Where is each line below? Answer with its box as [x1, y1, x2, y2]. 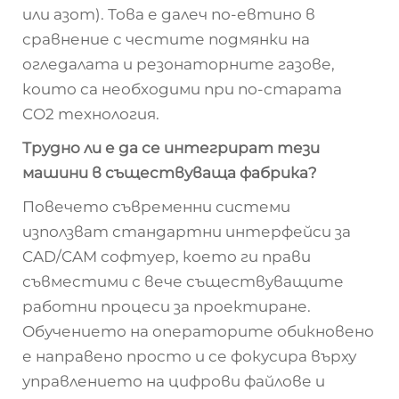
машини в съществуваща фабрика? [22, 164, 317, 182]
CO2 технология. [22, 105, 159, 123]
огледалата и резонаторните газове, [22, 55, 335, 73]
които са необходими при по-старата [22, 80, 342, 98]
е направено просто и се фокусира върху [22, 347, 356, 365]
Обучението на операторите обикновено [22, 322, 374, 340]
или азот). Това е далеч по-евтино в [22, 5, 315, 23]
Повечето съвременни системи [22, 198, 290, 216]
